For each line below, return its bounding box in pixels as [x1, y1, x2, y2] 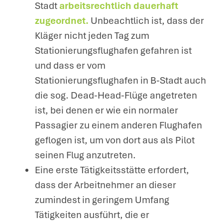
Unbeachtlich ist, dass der [89, 14, 204, 27]
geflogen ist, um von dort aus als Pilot [35, 134, 195, 146]
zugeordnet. [35, 14, 89, 27]
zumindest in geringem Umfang [35, 194, 169, 206]
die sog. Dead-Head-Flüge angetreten [35, 89, 197, 102]
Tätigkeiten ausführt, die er [35, 209, 149, 221]
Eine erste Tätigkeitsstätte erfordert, [35, 164, 189, 176]
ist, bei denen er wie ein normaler [35, 104, 178, 116]
